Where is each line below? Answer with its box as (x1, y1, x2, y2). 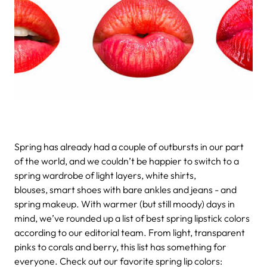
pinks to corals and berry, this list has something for (14, 240, 226, 253)
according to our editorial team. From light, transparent (14, 226, 245, 238)
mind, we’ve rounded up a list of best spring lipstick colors (14, 212, 250, 224)
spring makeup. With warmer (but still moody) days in (14, 197, 235, 210)
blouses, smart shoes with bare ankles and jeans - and (14, 183, 237, 195)
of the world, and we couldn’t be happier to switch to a (14, 154, 239, 167)
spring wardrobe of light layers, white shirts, (14, 169, 196, 181)
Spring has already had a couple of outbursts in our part (14, 140, 244, 153)
